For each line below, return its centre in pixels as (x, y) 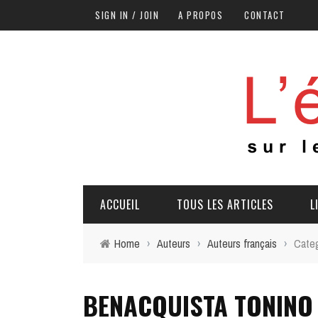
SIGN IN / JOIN (127, 15)
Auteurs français (242, 243)
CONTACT (265, 15)
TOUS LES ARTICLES (225, 204)
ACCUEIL (120, 204)
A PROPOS (201, 15)
